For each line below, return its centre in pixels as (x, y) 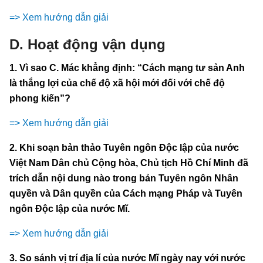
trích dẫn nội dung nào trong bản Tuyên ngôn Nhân (124, 178)
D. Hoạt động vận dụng (87, 44)
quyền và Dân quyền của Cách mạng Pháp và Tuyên (126, 193)
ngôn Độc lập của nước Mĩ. (70, 208)
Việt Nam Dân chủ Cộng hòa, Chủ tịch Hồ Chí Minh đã (129, 163)
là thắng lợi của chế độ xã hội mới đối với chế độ (117, 83)
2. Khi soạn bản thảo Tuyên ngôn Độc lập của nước (124, 147)
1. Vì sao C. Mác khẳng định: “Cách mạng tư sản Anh (127, 68)
